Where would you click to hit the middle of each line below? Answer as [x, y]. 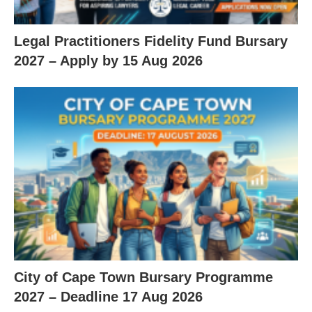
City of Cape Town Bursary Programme [143, 277]
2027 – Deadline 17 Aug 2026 [108, 296]
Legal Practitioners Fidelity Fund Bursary [151, 41]
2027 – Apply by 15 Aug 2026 [108, 61]
